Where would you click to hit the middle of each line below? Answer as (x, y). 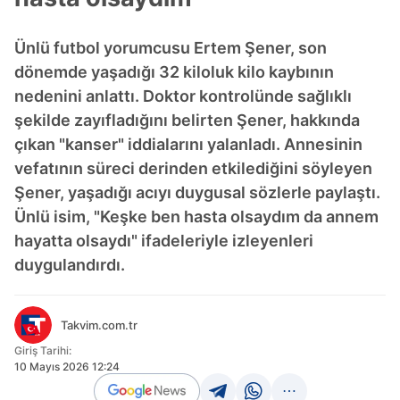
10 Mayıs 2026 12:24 (67, 367)
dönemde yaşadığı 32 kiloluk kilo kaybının (174, 72)
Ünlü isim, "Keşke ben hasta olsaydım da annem (196, 217)
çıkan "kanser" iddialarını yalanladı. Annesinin (188, 144)
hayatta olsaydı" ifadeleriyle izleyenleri (164, 241)
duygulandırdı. (70, 265)
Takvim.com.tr (99, 325)
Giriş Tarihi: (43, 350)
